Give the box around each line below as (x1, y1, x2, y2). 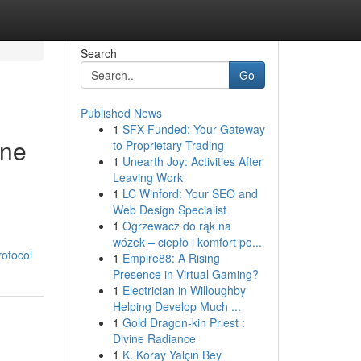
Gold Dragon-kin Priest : (122, 314, 245, 330)
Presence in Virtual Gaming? (112, 266, 259, 282)
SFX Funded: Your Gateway (122, 121, 265, 137)
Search (80, 45, 117, 61)
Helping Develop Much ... (112, 298, 241, 314)
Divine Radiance (112, 330, 196, 346)
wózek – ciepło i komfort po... (112, 234, 262, 250)
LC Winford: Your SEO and (122, 185, 258, 201)
